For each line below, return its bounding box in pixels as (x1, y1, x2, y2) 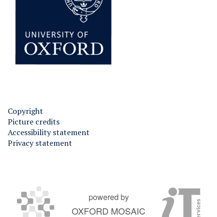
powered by (88, 191, 129, 202)
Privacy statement (8, 137, 72, 148)
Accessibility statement (8, 126, 90, 138)
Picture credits (8, 116, 60, 127)
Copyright (8, 105, 43, 116)
